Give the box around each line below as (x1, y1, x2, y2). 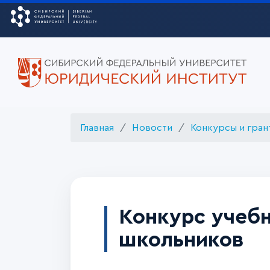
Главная (80, 123, 114, 133)
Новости (132, 123, 172, 133)
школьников (119, 230, 244, 251)
